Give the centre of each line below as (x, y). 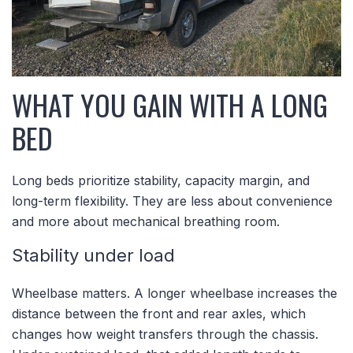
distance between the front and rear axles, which (159, 313)
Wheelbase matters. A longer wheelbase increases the (175, 293)
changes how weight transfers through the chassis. (165, 334)
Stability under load (93, 255)
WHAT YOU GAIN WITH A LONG (170, 104)
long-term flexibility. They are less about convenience (172, 201)
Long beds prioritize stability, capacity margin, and (161, 180)
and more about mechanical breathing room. (146, 221)
